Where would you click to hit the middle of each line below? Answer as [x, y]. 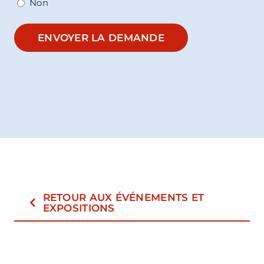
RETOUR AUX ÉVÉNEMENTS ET [123, 197]
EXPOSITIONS [79, 208]
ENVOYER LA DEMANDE [101, 38]
